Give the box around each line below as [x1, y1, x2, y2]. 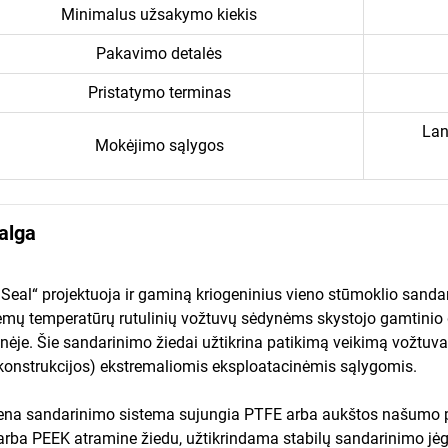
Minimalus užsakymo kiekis [61, 4, 257, 24]
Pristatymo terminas [87, 82, 231, 102]
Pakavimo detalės [96, 43, 222, 63]
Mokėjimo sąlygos [94, 135, 224, 155]
